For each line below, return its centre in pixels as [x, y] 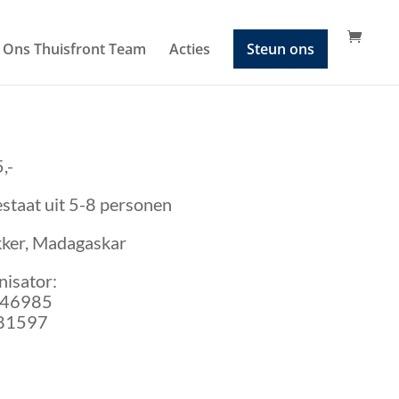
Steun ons [281, 49]
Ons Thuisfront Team [74, 49]
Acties [190, 49]
